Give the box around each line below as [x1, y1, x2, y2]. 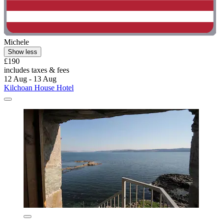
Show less [8, 48, 37, 56]
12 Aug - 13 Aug [4, 75, 56, 83]
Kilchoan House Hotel [4, 83, 74, 92]
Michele [4, 38, 29, 47]
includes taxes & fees [4, 66, 69, 75]
